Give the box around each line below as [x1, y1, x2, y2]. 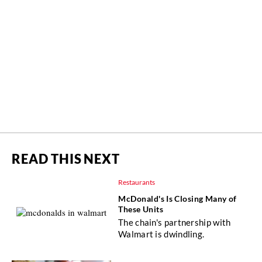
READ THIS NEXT [12, 150, 120, 167]
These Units [118, 204, 164, 214]
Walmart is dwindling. [118, 228, 205, 239]
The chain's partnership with [118, 216, 231, 227]
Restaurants [118, 177, 155, 187]
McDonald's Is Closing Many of [118, 193, 237, 204]
